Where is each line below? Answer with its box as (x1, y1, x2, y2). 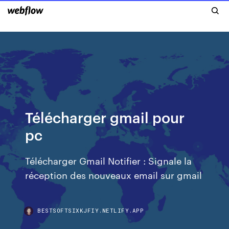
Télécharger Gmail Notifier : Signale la (25, 154, 192, 167)
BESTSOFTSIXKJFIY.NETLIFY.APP (37, 207, 144, 214)
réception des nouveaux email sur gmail (25, 168, 202, 181)
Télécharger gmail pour (25, 107, 185, 126)
